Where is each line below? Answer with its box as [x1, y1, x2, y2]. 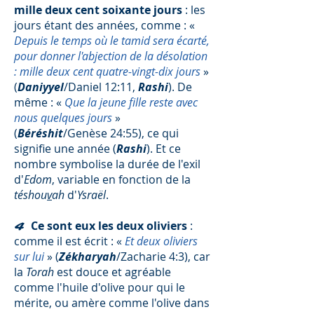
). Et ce [146, 141, 181, 156]
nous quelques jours [14, 110, 112, 125]
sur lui [14, 249, 44, 264]
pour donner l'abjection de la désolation [14, 48, 207, 64]
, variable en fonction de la [52, 172, 191, 187]
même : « [14, 95, 64, 110]
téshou [14, 187, 47, 203]
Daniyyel [18, 79, 64, 95]
